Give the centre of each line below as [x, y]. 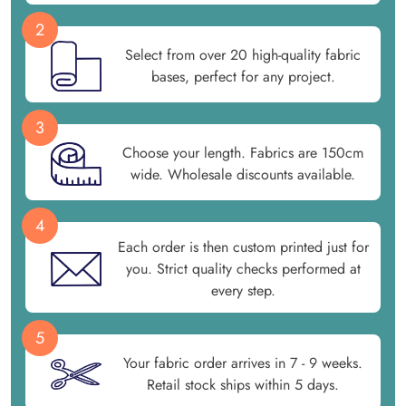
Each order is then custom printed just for [243, 247]
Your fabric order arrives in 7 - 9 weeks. [243, 363]
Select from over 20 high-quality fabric [243, 55]
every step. [243, 290]
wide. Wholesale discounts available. [243, 174]
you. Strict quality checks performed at [243, 269]
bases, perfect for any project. [243, 77]
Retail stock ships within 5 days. [243, 385]
